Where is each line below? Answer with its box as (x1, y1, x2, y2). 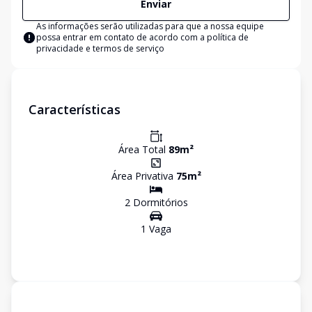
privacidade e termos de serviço (36, 42, 164, 54)
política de (207, 31, 249, 43)
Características (29, 101, 120, 118)
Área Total (118, 143, 169, 156)
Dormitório (130, 196, 183, 209)
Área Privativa (111, 169, 176, 182)
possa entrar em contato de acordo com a (36, 31, 207, 43)
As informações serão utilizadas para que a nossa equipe (36, 20, 264, 32)
